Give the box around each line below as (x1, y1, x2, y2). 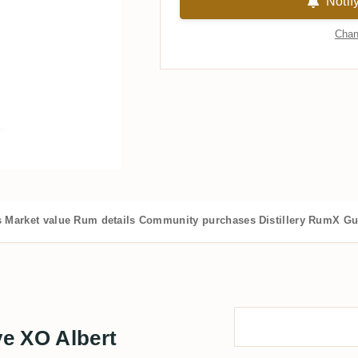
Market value (5, 214, 71, 226)
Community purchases (138, 214, 256, 226)
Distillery (258, 214, 306, 226)
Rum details (74, 214, 136, 226)
